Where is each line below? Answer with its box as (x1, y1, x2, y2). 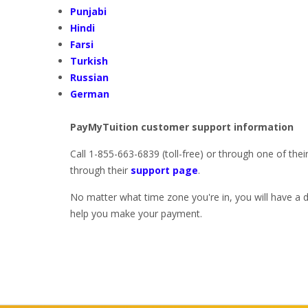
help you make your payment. (70, 207, 205, 220)
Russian (70, 71, 109, 84)
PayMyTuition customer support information (70, 120, 294, 133)
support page (131, 164, 198, 177)
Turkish (70, 54, 108, 67)
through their (70, 164, 131, 177)
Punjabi (70, 5, 107, 18)
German (70, 87, 109, 100)
